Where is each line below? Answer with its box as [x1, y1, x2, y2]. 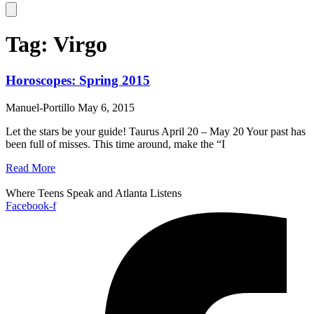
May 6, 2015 [78, 101, 135, 114]
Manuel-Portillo [6, 101, 78, 114]
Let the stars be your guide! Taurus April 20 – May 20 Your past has [6, 125, 306, 137]
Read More [6, 161, 55, 174]
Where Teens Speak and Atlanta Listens [6, 186, 182, 199]
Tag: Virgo [6, 32, 107, 57]
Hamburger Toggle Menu [11, 3, 109, 14]
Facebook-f [6, 199, 56, 212]
